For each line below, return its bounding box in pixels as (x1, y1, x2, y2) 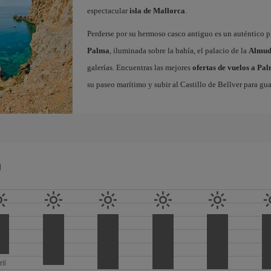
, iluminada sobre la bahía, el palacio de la (109, 46, 249, 55)
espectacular (87, 6, 129, 15)
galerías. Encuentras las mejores (87, 63, 192, 72)
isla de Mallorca (129, 6, 185, 15)
